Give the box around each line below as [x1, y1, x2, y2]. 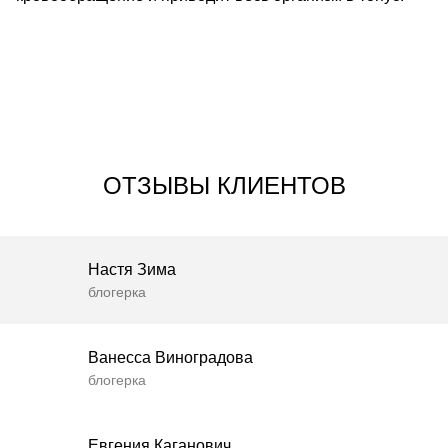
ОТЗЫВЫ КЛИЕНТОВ [102, 172, 346, 199]
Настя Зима [88, 261, 176, 278]
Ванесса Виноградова [88, 349, 253, 366]
